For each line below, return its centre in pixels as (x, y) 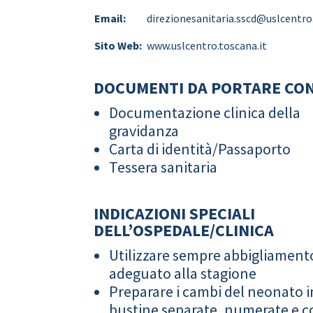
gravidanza (144, 131)
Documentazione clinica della (205, 113)
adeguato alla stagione (183, 274)
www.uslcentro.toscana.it (207, 45)
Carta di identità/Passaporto (200, 149)
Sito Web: (118, 45)
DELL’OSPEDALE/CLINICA (184, 231)
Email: (110, 18)
